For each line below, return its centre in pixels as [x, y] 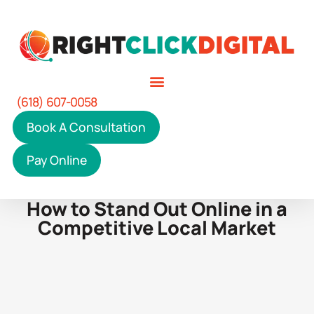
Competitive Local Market [157, 228]
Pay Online [56, 160]
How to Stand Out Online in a [157, 209]
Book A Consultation [86, 127]
